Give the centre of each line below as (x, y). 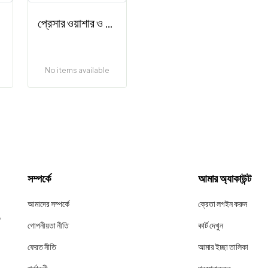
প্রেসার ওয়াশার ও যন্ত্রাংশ (109, 22)
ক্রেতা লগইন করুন (223, 203)
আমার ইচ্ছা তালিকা (223, 246)
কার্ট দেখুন (211, 225)
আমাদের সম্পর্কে (48, 203)
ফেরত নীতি (42, 246)
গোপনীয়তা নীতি (48, 225)
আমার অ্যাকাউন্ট (225, 178)
